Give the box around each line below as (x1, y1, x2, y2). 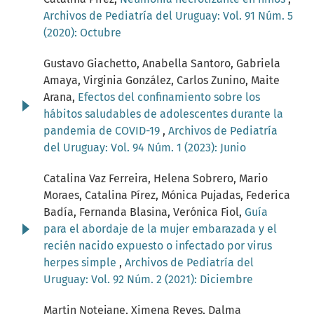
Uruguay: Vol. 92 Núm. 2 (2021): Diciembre (43, 273, 253, 287)
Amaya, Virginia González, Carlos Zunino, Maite (43, 74, 280, 88)
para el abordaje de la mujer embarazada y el (43, 222, 277, 236)
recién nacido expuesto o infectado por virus (43, 239, 272, 253)
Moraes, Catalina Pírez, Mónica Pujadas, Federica (43, 189, 290, 203)
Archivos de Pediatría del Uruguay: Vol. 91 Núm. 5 (43, 9, 293, 23)
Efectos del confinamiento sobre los (78, 90, 260, 104)
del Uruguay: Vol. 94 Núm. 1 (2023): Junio (43, 141, 246, 155)
